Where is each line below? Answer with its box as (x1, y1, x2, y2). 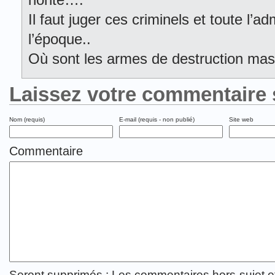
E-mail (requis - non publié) (119, 116, 195, 123)
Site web (229, 116, 254, 123)
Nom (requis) (9, 116, 45, 123)
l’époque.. (28, 31, 91, 47)
